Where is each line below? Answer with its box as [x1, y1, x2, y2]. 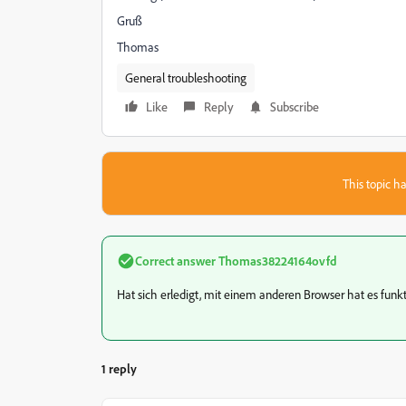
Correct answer [135, 253, 216, 268]
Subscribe [270, 99, 319, 114]
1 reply [101, 361, 137, 376]
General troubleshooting [125, 70, 246, 85]
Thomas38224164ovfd [216, 253, 337, 268]
